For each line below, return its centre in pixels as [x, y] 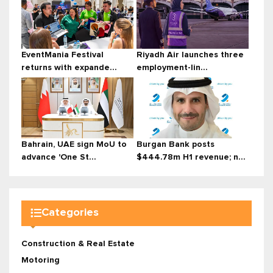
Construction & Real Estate [78, 243]
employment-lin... [172, 67]
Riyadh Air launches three [190, 55]
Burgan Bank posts [175, 144]
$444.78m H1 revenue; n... [191, 157]
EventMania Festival [62, 55]
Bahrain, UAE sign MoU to [74, 144]
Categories [70, 213]
